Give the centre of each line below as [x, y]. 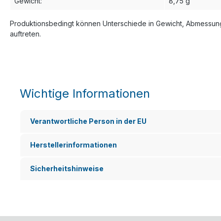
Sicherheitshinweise [67, 168]
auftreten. [25, 34]
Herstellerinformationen [74, 145]
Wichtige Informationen [85, 93]
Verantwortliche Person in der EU [88, 121]
